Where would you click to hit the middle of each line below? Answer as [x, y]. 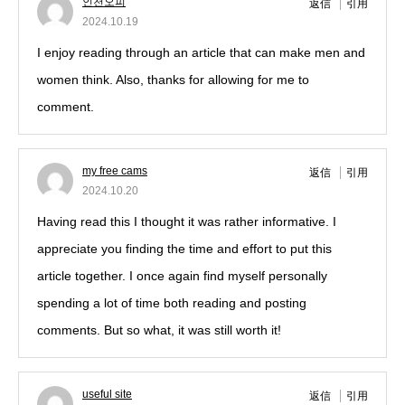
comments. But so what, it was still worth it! [159, 330]
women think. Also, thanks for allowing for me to [173, 80]
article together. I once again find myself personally [182, 276]
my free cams [115, 171]
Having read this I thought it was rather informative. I [187, 222]
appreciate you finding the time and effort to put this [184, 249]
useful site [107, 395]
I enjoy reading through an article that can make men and [201, 53]
